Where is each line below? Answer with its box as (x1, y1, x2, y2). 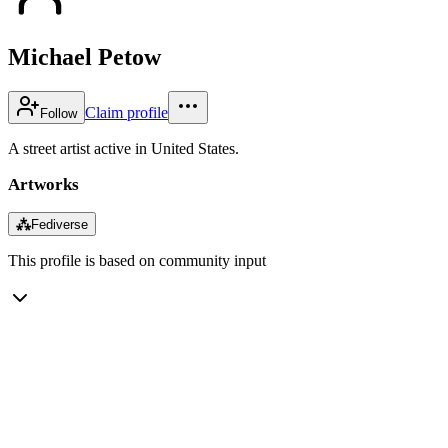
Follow (40, 105, 77, 121)
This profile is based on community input (8, 251, 266, 269)
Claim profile (85, 103, 168, 121)
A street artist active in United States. (8, 139, 239, 157)
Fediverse (31, 216, 88, 232)
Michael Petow (8, 43, 161, 70)
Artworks (8, 174, 79, 194)
